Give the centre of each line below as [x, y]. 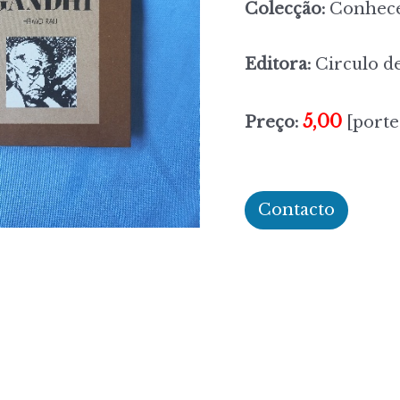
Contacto [296, 209]
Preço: [271, 122]
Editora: [278, 65]
